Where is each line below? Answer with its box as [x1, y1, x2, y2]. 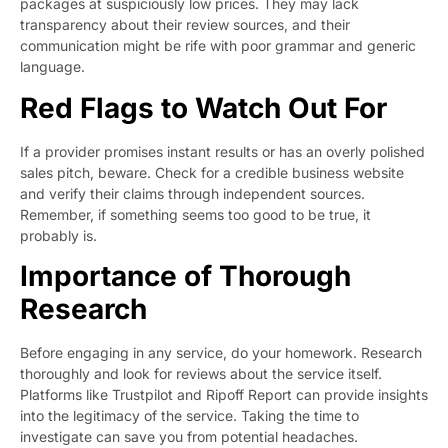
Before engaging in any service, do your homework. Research [20, 344, 422, 362]
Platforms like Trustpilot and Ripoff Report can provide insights [20, 386, 428, 404]
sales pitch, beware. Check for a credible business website [20, 163, 404, 181]
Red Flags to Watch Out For [20, 90, 387, 125]
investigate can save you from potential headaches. [20, 428, 358, 446]
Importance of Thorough [20, 259, 351, 294]
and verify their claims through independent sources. [20, 184, 365, 202]
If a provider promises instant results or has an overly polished [20, 142, 425, 160]
